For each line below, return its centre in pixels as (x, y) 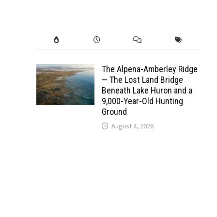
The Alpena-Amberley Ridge (149, 69)
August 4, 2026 (132, 126)
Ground (114, 111)
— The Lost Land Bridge (142, 79)
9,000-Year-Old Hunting (142, 101)
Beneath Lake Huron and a (147, 90)
